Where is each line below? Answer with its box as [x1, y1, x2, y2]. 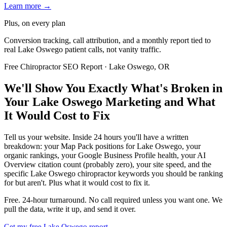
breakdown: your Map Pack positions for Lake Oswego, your [4, 142, 201, 151]
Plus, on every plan [4, 19, 65, 28]
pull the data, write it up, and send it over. [4, 205, 136, 214]
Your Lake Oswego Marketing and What [4, 95, 215, 109]
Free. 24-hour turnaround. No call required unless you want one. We [4, 196, 222, 205]
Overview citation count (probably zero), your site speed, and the [4, 160, 211, 169]
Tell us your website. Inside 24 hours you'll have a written [4, 133, 188, 142]
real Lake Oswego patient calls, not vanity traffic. [4, 45, 161, 54]
